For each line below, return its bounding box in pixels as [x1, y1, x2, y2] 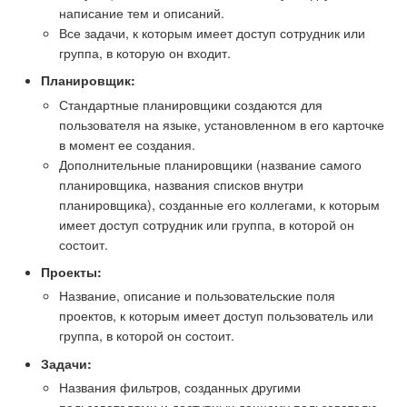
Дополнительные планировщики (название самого [59, 154, 362, 174]
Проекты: [41, 263, 102, 281]
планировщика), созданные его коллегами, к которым [59, 194, 380, 213]
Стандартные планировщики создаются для [59, 94, 323, 114]
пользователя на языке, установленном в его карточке [59, 114, 384, 134]
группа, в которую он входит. [59, 44, 231, 63]
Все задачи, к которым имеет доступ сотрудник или [59, 24, 365, 43]
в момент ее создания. [59, 134, 195, 154]
